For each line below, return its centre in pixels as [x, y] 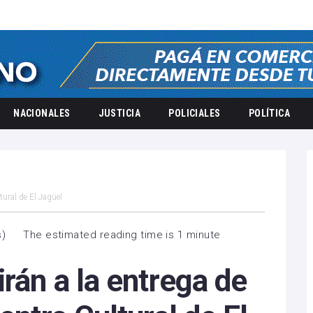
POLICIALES [195, 113]
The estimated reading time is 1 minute [122, 235]
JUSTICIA [119, 113]
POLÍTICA [269, 113]
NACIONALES [42, 113]
